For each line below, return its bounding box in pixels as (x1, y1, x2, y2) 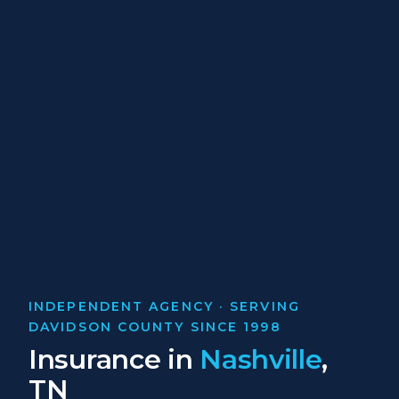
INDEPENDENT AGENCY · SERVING (28, 298, 300, 315)
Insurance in (28, 343, 200, 377)
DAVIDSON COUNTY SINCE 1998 (28, 319, 281, 336)
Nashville (199, 343, 322, 377)
